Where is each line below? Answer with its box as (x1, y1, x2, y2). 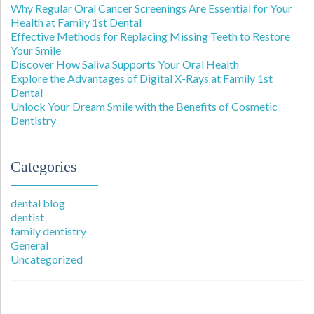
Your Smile (11, 43, 61, 57)
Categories (11, 158, 77, 175)
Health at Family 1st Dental (11, 15, 142, 29)
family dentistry (11, 224, 86, 238)
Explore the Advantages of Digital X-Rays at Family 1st (11, 71, 273, 85)
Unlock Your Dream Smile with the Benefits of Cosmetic (11, 100, 278, 113)
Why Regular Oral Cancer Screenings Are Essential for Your (11, 1, 292, 15)
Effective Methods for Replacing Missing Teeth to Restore (11, 29, 290, 43)
